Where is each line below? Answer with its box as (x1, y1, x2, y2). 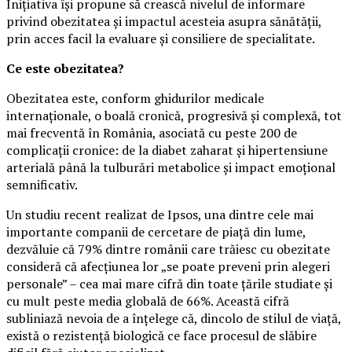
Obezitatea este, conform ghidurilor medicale (6, 90, 264, 108)
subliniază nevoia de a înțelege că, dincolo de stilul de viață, (6, 310, 341, 328)
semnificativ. (6, 176, 78, 194)
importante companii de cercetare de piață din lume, (6, 223, 306, 241)
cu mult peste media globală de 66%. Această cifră (6, 292, 289, 310)
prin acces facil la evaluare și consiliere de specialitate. (6, 30, 315, 48)
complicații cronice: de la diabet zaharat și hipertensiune (6, 141, 328, 159)
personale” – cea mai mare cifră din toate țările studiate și (6, 275, 332, 293)
